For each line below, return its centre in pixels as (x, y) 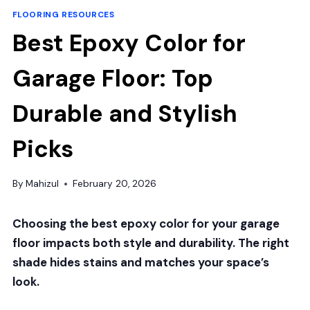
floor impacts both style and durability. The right (151, 243)
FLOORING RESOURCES (63, 15)
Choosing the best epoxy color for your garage (146, 223)
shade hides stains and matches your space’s (140, 262)
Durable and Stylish (125, 114)
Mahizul (42, 183)
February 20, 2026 (114, 183)
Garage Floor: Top (112, 79)
